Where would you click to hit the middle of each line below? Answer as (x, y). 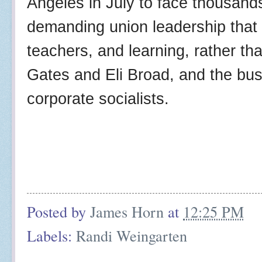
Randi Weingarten (132, 236)
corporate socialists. (98, 98)
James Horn (127, 211)
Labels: (51, 236)
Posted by (58, 211)
